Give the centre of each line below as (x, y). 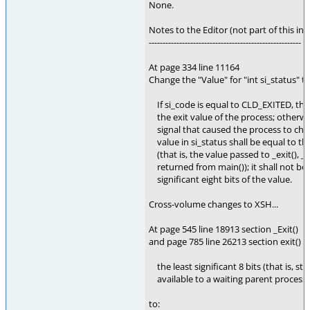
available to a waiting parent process (228, 279)
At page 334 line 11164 (194, 67)
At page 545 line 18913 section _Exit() (224, 229)
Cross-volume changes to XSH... (213, 204)
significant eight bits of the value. (220, 179)
